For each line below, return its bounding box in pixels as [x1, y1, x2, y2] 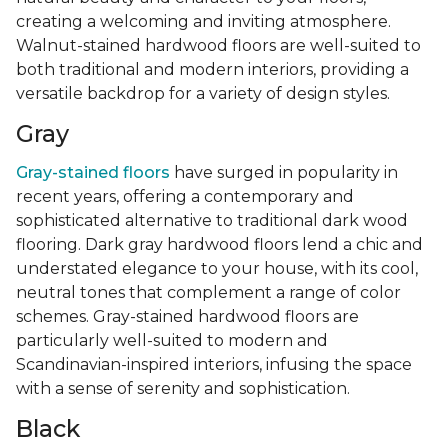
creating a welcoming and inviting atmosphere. [16, 11, 391, 31]
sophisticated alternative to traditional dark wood [16, 210, 408, 230]
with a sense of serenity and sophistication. [16, 378, 350, 398]
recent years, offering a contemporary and [16, 186, 354, 206]
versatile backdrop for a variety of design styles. [16, 83, 390, 103]
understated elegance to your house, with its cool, [16, 258, 418, 278]
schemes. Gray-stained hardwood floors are [16, 306, 359, 326]
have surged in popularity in [170, 162, 398, 182]
